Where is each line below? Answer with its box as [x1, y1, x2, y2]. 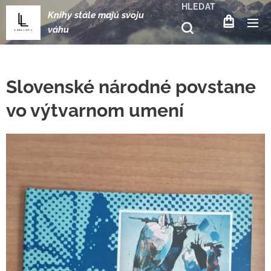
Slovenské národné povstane [6, 76, 256, 97]
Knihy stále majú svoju [48, 9, 144, 21]
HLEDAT [181, 2, 216, 11]
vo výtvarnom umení [6, 100, 184, 121]
